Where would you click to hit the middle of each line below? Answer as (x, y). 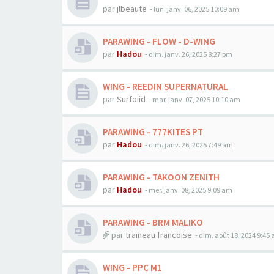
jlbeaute (132, 9)
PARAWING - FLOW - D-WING (159, 41)
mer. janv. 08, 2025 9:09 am (191, 190)
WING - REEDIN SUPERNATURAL (165, 87)
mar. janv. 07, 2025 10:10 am (196, 99)
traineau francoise (159, 235)
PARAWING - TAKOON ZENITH (161, 177)
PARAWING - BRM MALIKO (153, 222)
